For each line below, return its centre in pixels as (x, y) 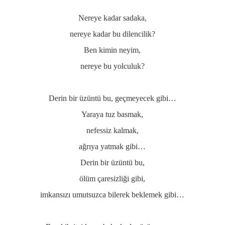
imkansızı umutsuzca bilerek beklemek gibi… (113, 195)
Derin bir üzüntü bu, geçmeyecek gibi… (112, 98)
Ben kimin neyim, (113, 50)
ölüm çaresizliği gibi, (113, 179)
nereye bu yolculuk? (112, 66)
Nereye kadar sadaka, (112, 18)
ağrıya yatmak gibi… (113, 146)
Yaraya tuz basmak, (113, 114)
